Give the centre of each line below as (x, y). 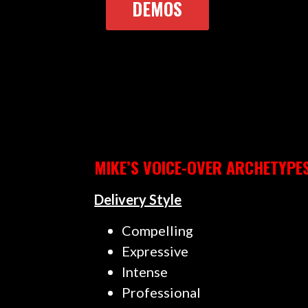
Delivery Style (138, 199)
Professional (162, 292)
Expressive (155, 251)
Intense (145, 271)
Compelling (158, 230)
